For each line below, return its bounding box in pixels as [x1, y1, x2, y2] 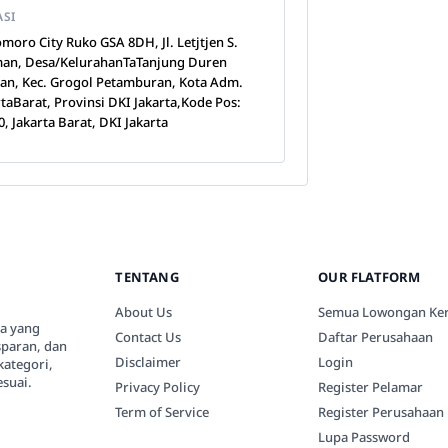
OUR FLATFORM [318, 268, 421, 286]
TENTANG [115, 268, 179, 286]
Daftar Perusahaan [318, 328, 434, 346]
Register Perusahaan [318, 403, 445, 421]
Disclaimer [115, 353, 182, 371]
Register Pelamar [318, 378, 424, 396]
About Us [115, 303, 173, 321]
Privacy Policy [115, 378, 201, 396]
